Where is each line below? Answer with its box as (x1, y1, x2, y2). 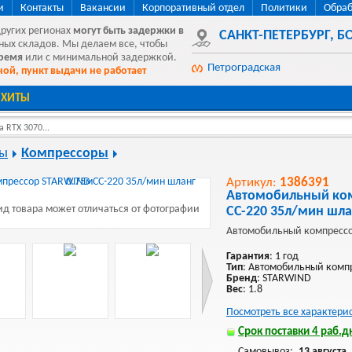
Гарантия (226, 251, 269, 262)
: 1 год (269, 251, 299, 262)
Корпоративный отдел (142, 2, 244, 14)
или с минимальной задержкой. (22, 52, 177, 64)
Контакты (20, 2, 64, 14)
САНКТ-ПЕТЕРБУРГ (219, 28, 330, 43)
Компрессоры (21, 146, 108, 161)
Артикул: (226, 176, 280, 189)
